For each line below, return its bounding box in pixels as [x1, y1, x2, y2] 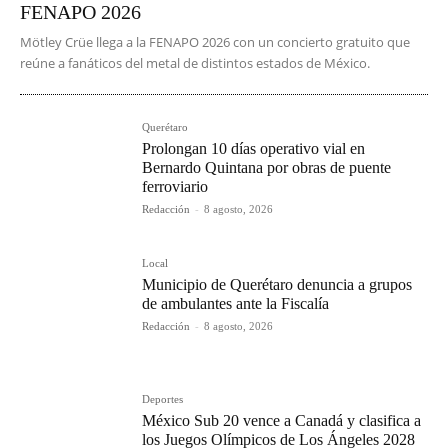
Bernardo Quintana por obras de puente [142, 159, 392, 177]
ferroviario [142, 178, 209, 196]
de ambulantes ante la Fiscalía [142, 295, 330, 313]
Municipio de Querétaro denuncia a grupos [142, 276, 413, 294]
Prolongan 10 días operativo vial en [142, 140, 366, 158]
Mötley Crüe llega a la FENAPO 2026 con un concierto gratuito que [20, 33, 410, 52]
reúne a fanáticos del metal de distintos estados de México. [20, 54, 370, 73]
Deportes [142, 393, 184, 406]
